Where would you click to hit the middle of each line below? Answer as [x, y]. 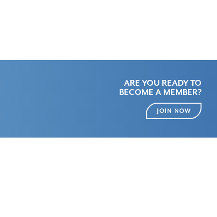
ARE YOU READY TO [163, 83]
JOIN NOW [174, 111]
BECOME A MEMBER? [160, 92]
